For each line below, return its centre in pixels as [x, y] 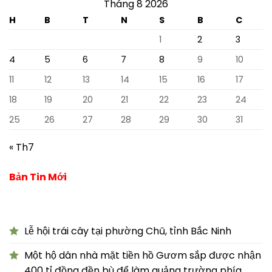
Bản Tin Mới [38, 177]
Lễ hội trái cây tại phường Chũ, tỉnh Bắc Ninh [128, 231]
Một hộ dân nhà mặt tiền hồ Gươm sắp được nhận [143, 255]
